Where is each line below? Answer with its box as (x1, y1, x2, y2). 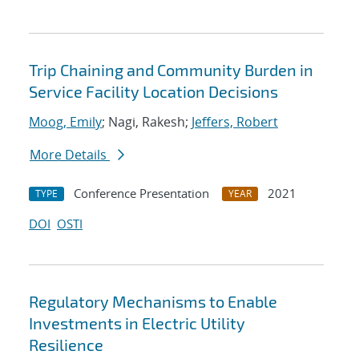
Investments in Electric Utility (29, 313, 245, 333)
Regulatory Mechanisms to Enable (29, 292, 277, 312)
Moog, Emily (29, 113, 102, 131)
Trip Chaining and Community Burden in (29, 60, 313, 80)
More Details (30, 146, 110, 164)
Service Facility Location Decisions (29, 82, 278, 102)
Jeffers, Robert (192, 113, 278, 131)
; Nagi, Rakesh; (102, 113, 192, 131)
